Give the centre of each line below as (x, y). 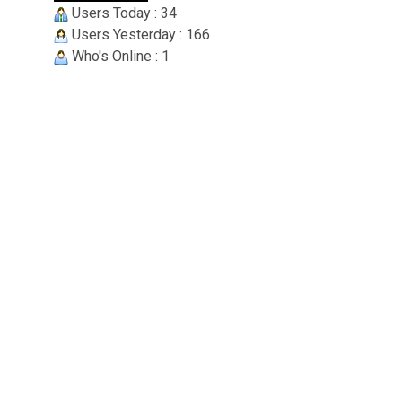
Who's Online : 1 (119, 57)
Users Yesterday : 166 (139, 35)
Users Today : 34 (122, 13)
